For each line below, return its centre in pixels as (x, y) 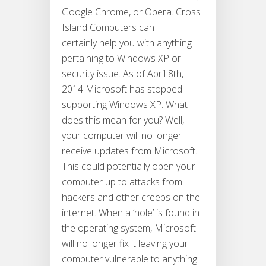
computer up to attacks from (122, 182)
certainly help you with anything (127, 43)
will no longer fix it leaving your (125, 244)
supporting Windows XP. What (125, 105)
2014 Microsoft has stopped (122, 89)
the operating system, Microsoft (129, 228)
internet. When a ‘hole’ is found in (131, 213)
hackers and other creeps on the (131, 197)
